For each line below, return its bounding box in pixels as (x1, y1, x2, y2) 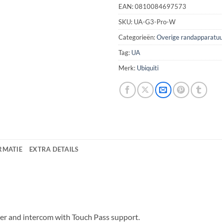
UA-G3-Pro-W (134, 18, 175, 26)
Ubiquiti (137, 64, 159, 72)
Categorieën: (118, 33, 157, 41)
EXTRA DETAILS (29, 145, 79, 153)
